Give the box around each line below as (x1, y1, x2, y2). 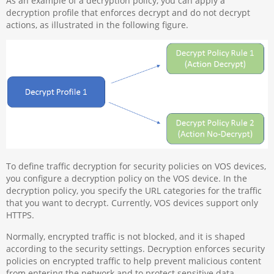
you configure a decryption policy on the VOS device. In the (6, 172, 248, 185)
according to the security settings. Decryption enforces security (6, 242, 265, 254)
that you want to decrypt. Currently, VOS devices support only (6, 197, 259, 209)
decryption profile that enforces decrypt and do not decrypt (6, 6, 251, 18)
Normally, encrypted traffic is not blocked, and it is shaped (6, 230, 246, 242)
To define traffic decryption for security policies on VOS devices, (6, 160, 267, 172)
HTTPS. (6, 209, 35, 221)
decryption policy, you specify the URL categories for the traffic (6, 185, 262, 197)
